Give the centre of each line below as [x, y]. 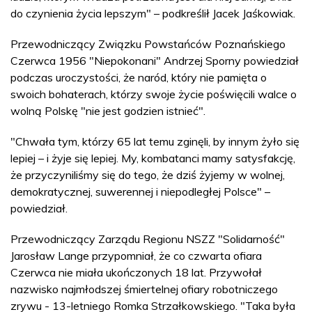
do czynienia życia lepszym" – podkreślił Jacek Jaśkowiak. [153, 13]
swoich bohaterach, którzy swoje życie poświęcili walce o [154, 94]
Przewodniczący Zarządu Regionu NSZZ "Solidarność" [148, 239]
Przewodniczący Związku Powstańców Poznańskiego [148, 44]
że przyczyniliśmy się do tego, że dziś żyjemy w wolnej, [148, 174]
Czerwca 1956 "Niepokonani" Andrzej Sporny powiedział [155, 60]
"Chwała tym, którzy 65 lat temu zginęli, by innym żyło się [155, 141]
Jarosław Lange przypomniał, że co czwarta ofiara [136, 255]
